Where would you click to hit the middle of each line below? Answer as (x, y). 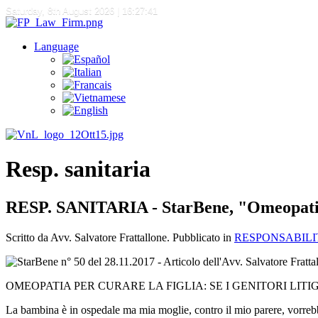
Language (56, 46)
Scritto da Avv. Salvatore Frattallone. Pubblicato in (120, 237)
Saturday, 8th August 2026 (60, 11)
